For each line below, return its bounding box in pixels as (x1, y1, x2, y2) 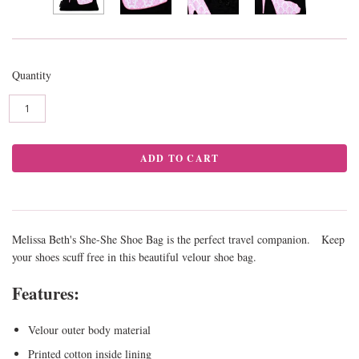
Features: (12, 281, 79, 306)
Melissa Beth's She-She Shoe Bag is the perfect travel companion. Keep (12, 232, 345, 248)
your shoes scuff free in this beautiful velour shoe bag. (12, 249, 256, 265)
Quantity (12, 67, 51, 83)
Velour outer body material (28, 322, 151, 338)
